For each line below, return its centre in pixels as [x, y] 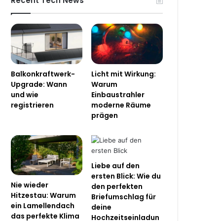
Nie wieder [30, 185]
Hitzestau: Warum [44, 196]
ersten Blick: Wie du [126, 176]
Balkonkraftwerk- [43, 74]
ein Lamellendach [43, 206]
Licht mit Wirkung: [124, 74]
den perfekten [117, 186]
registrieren [33, 105]
